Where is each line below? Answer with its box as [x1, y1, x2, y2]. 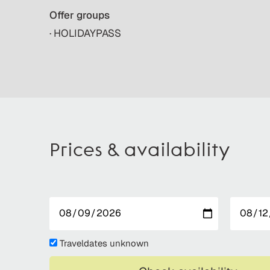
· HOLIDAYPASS [49, 26, 121, 40]
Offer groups [49, 8, 110, 22]
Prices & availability [49, 142, 230, 161]
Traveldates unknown [60, 237, 149, 249]
